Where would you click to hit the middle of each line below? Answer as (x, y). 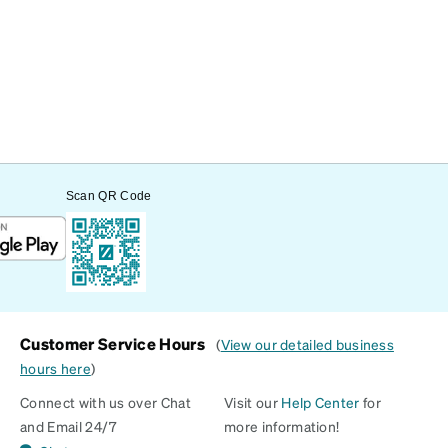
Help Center (320, 402)
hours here (55, 368)
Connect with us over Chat (106, 402)
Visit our (253, 402)
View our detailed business (307, 344)
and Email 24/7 (68, 426)
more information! (282, 426)
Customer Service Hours (114, 344)
